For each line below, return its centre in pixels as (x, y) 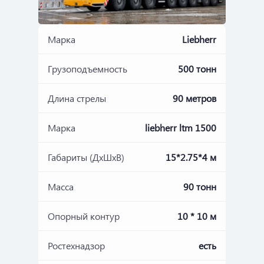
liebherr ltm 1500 (181, 127)
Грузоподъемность (88, 68)
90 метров (194, 98)
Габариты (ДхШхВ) (86, 157)
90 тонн (200, 186)
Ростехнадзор (76, 245)
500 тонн (197, 68)
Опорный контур (84, 216)
